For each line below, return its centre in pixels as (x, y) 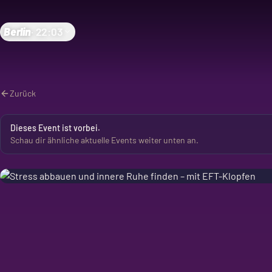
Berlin (17, 31)
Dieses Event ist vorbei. (55, 128)
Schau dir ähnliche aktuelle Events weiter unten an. (104, 140)
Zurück (23, 93)
